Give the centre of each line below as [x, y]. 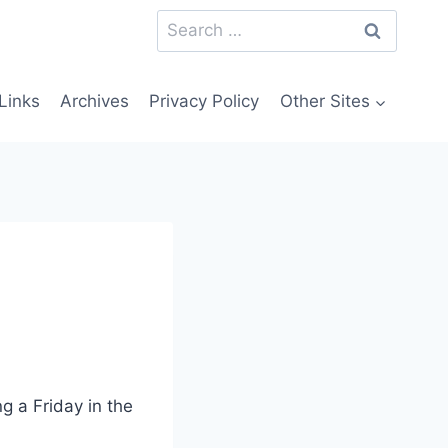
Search [184, 21]
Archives [95, 101]
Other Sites [324, 101]
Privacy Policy [204, 101]
